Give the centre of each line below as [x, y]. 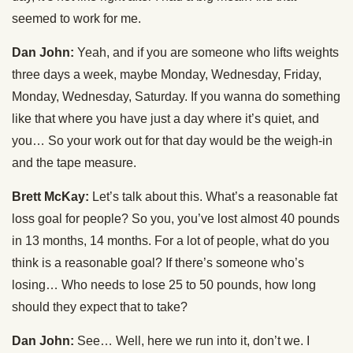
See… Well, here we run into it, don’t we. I [192, 341]
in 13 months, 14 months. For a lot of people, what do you [171, 241]
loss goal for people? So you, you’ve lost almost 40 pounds [176, 219]
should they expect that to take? [100, 307]
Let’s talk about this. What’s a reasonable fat [213, 197]
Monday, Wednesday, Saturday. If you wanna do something [176, 97]
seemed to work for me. [76, 19]
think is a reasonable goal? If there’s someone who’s [158, 263]
